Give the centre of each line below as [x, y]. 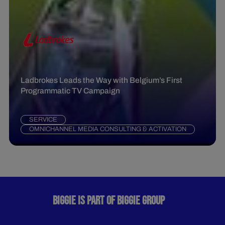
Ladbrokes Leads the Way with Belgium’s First [102, 80]
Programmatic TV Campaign [71, 90]
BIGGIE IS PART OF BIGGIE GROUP [113, 201]
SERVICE [43, 119]
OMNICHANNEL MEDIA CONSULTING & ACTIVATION [107, 129]
